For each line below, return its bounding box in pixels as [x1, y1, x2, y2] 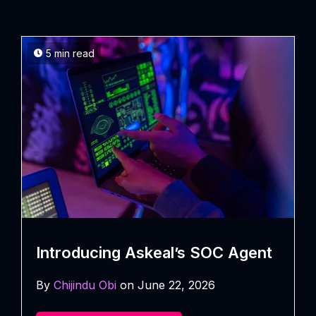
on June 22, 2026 [116, 278, 215, 293]
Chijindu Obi [54, 278, 116, 293]
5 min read [46, 47, 95, 59]
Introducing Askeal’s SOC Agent [36, 243, 272, 262]
